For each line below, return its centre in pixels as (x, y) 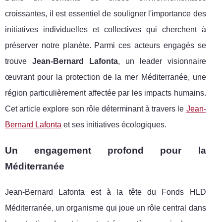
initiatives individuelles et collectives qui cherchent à (106, 29)
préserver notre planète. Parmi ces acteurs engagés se (106, 45)
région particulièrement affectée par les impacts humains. (106, 93)
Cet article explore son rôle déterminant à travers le (96, 109)
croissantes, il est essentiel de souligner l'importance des (106, 13)
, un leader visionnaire (162, 61)
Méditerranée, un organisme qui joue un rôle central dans (106, 208)
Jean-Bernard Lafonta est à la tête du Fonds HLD (106, 192)
